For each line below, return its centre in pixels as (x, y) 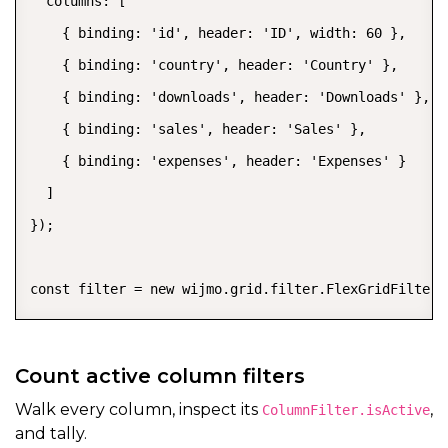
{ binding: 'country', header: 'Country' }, (214, 65)
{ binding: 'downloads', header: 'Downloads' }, (230, 97)
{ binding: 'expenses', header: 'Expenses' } (218, 161)
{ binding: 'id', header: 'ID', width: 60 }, (218, 33)
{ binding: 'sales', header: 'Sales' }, (198, 129)
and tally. (51, 434)
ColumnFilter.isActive (346, 410)
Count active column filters (160, 376)
